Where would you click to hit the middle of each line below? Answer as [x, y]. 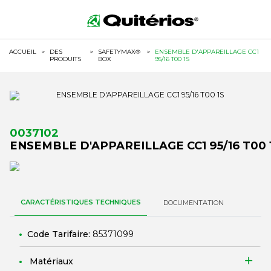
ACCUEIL [23, 52]
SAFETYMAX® [119, 52]
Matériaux [51, 261]
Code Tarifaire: [60, 234]
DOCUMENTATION [194, 203]
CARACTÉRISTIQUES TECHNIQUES [81, 202]
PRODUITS [65, 59]
